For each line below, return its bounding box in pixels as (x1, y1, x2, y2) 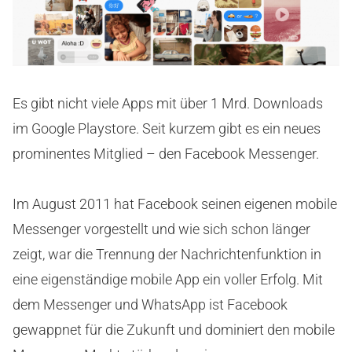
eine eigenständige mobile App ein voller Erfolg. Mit (13, 270, 323, 288)
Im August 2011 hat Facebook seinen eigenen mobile (13, 195, 337, 212)
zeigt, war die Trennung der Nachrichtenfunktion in (13, 245, 321, 262)
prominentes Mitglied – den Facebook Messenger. (13, 145, 319, 162)
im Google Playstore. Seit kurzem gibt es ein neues (13, 119, 321, 137)
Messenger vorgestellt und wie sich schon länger (13, 220, 310, 237)
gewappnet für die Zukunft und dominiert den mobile (13, 321, 335, 338)
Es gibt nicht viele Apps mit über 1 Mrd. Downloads (13, 94, 323, 112)
